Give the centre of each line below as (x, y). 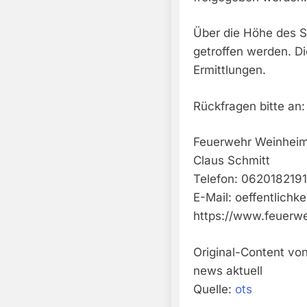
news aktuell (228, 270)
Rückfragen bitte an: (249, 106)
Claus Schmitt (232, 161)
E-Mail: (214, 198)
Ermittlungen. (230, 70)
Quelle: (214, 289)
